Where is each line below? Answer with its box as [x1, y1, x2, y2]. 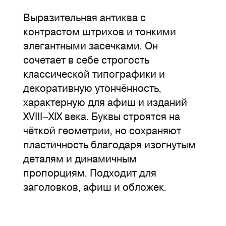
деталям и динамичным [23, 151, 137, 166]
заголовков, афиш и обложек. [23, 179, 167, 194]
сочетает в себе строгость [23, 52, 150, 67]
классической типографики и [23, 66, 165, 81]
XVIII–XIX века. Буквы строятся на [23, 108, 181, 124]
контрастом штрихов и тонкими [23, 24, 177, 39]
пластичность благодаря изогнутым [23, 137, 196, 152]
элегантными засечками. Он [23, 38, 158, 53]
